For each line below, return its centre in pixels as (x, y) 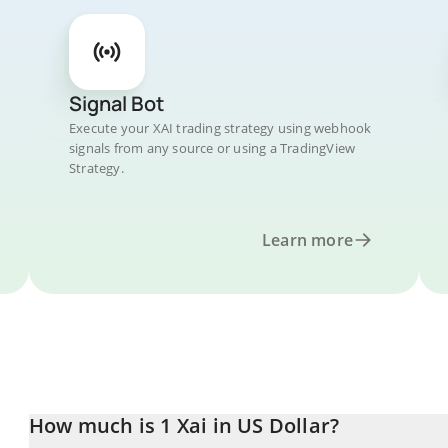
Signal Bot (116, 103)
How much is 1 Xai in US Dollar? (184, 425)
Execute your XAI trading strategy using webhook (220, 128)
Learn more (307, 240)
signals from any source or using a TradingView (212, 148)
